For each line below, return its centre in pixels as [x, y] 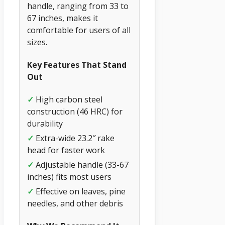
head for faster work [66, 150]
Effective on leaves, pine [80, 192]
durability [45, 124]
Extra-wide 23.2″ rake [74, 138]
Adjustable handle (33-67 [81, 165]
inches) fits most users [69, 177]
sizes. [37, 42]
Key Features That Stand [77, 65]
